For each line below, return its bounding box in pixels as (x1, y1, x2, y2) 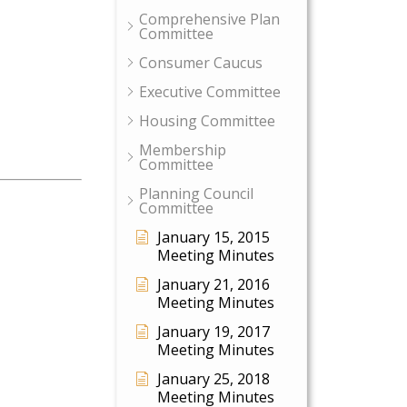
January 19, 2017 (157, 322, 270, 342)
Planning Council (139, 184, 253, 203)
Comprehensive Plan (139, 9, 280, 29)
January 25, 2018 (157, 369, 270, 389)
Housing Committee (139, 111, 275, 131)
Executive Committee (139, 82, 281, 102)
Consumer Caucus (139, 53, 263, 73)
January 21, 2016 (157, 274, 270, 294)
